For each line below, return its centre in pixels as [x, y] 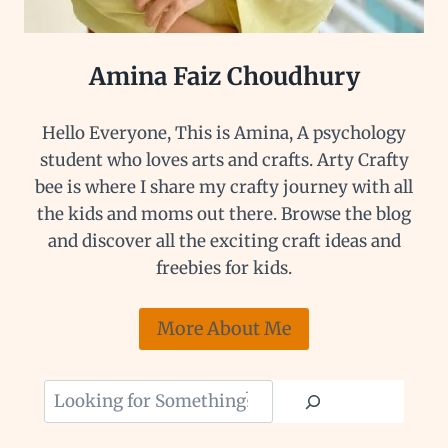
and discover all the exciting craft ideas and [224, 241]
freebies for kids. [224, 268]
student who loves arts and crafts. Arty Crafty [224, 160]
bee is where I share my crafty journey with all [224, 187]
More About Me [224, 328]
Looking [258, 392]
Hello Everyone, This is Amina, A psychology [224, 133]
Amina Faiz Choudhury [224, 76]
